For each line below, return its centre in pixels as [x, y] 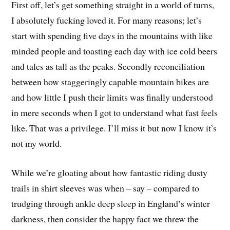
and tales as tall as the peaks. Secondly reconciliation [108, 66]
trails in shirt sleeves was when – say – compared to [106, 188]
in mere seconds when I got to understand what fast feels [115, 113]
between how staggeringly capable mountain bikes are [110, 82]
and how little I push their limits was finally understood [112, 97]
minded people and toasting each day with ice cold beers [114, 51]
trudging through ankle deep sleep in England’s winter [111, 204]
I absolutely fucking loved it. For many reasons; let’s [107, 20]
